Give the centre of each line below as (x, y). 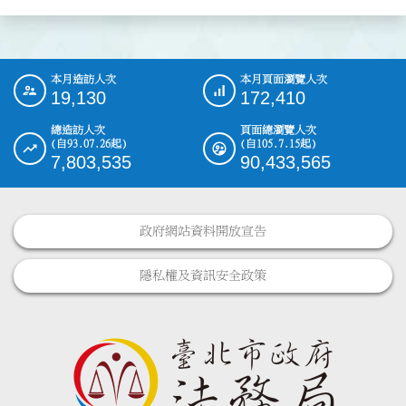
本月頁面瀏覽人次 (284, 78)
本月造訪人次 (83, 78)
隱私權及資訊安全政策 (203, 275)
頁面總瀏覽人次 (278, 129)
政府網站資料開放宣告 (203, 231)
